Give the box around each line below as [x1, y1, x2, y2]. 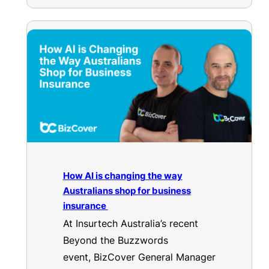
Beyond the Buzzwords [62, 234, 168, 247]
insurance [62, 200, 108, 211]
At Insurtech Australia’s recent [62, 217, 198, 230]
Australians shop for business [62, 185, 191, 196]
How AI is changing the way [62, 170, 183, 181]
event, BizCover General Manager [62, 251, 216, 264]
